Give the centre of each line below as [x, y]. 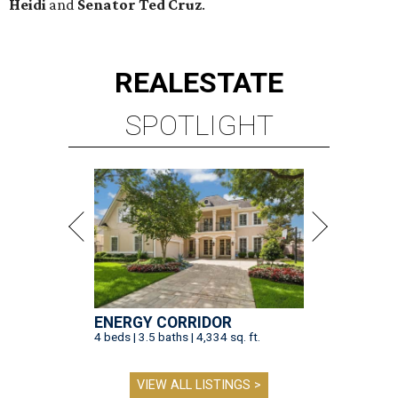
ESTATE [233, 82]
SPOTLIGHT [199, 125]
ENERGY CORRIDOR [163, 322]
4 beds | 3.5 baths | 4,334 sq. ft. [177, 336]
